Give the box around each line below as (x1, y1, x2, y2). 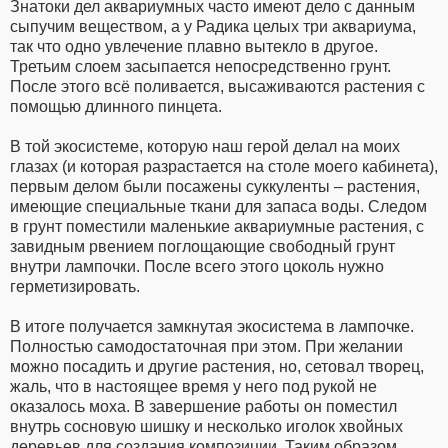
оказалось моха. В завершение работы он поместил (10, 398, 397, 416)
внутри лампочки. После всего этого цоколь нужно (10, 258, 384, 276)
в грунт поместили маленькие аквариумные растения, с (10, 218, 424, 236)
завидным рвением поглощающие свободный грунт (10, 238, 395, 256)
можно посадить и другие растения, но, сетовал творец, (10, 358, 424, 376)
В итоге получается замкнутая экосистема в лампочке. (10, 318, 414, 336)
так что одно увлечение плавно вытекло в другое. (10, 38, 378, 56)
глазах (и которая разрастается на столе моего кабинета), (10, 158, 438, 176)
